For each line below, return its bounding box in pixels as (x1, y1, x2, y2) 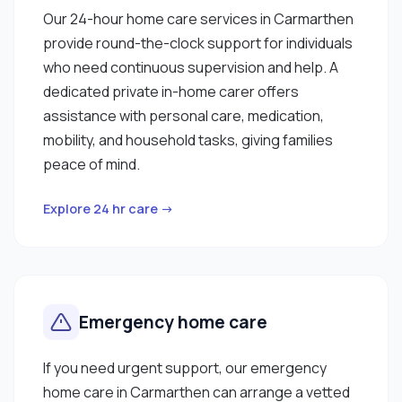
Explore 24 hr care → (43, 199, 174, 217)
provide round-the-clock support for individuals (43, 32, 353, 53)
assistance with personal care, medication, (43, 105, 324, 126)
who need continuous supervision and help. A (43, 57, 338, 77)
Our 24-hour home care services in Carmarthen (43, 8, 354, 29)
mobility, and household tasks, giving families (43, 129, 333, 150)
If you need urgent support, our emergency (43, 357, 327, 378)
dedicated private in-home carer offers (43, 81, 299, 101)
